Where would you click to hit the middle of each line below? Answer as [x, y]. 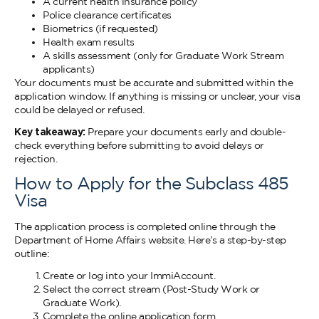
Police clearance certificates [107, 15]
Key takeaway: [50, 132]
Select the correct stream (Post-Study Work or [151, 289]
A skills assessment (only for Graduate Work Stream [163, 56]
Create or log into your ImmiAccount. [129, 276]
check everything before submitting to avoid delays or [139, 145]
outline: [32, 253]
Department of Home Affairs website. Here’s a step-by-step [150, 240]
